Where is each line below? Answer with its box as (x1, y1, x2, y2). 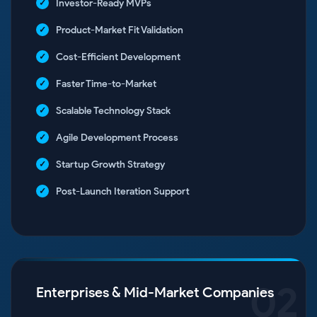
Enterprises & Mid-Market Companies (36, 284, 274, 301)
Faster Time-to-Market (56, 78, 156, 91)
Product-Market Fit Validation (56, 24, 183, 37)
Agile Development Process (56, 132, 178, 144)
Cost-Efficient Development (56, 51, 180, 64)
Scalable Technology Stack (56, 105, 171, 117)
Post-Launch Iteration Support (56, 185, 190, 198)
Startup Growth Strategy (56, 158, 165, 171)
